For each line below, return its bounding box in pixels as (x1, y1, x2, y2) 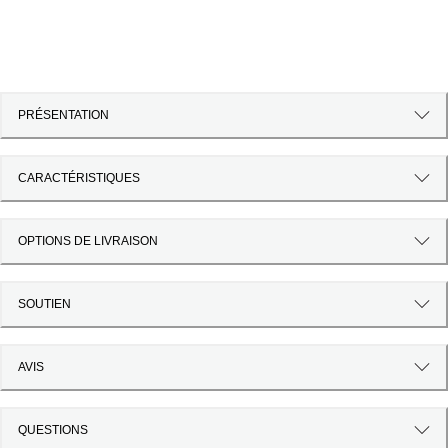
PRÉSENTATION (18, 108, 109, 123)
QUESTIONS (18, 423, 88, 438)
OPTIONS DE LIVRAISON (18, 234, 158, 249)
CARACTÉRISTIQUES (18, 171, 140, 186)
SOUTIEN (18, 297, 71, 312)
